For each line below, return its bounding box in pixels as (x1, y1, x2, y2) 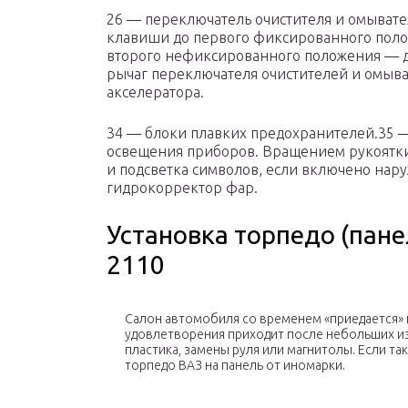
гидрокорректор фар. (107, 179, 258, 197)
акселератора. (107, 84, 204, 101)
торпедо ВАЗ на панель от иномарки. (125, 358, 345, 373)
